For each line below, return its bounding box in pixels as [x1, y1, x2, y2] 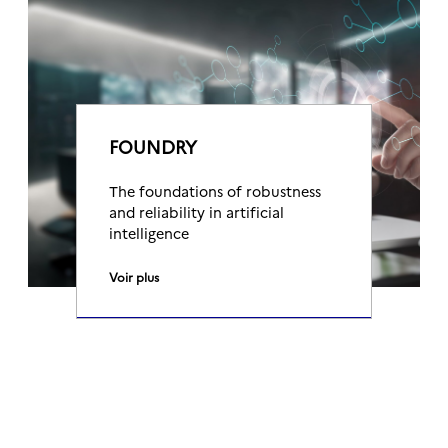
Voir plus [109, 268, 159, 285]
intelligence [109, 223, 189, 243]
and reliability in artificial [109, 202, 284, 222]
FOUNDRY [109, 134, 197, 159]
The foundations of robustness [109, 181, 321, 201]
